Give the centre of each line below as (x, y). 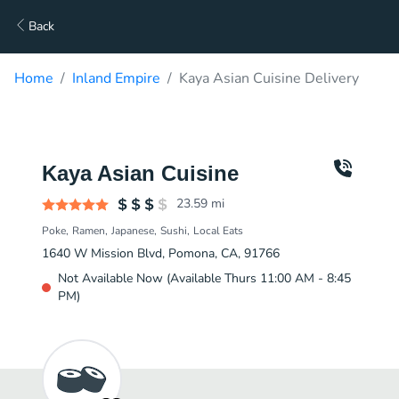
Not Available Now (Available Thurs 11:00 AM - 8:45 (204, 278)
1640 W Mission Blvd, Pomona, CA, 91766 (161, 253)
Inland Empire (116, 78)
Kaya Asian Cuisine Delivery (269, 78)
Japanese (133, 231)
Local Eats (218, 231)
